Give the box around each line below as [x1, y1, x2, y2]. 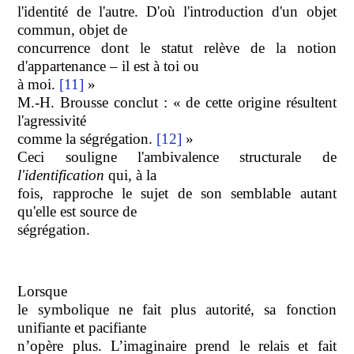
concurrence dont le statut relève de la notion [17, 39, 337, 56]
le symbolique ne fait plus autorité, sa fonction [17, 300, 337, 318]
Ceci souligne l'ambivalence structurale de [17, 148, 337, 165]
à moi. [17, 75, 60, 92]
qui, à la [104, 166, 157, 183]
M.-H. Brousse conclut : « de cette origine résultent [17, 93, 337, 111]
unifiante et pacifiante [17, 318, 147, 336]
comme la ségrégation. [17, 130, 157, 147]
